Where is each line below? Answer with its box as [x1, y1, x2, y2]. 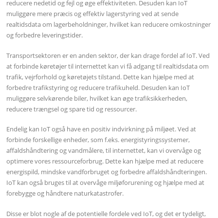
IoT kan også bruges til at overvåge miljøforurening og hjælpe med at [6, 178, 205, 187]
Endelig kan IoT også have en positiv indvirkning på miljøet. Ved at [6, 125, 197, 134]
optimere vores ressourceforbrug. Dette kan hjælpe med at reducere [6, 157, 204, 166]
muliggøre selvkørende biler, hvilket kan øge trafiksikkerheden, [6, 93, 188, 103]
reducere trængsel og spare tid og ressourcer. [6, 104, 137, 113]
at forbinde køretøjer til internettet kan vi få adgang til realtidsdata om [6, 61, 209, 71]
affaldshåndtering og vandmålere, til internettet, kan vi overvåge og [6, 146, 201, 155]
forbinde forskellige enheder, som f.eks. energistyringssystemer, [6, 135, 190, 145]
